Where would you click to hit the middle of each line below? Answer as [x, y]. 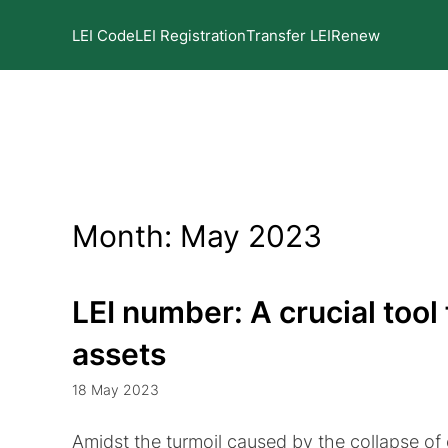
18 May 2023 [115, 389]
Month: [126, 236]
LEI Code [103, 35]
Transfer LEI [288, 35]
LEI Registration [190, 35]
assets [119, 354]
